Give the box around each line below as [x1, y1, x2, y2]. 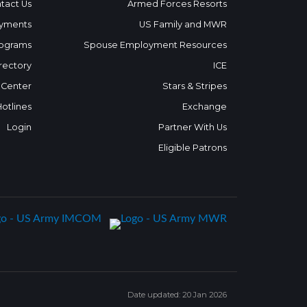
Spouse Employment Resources [84, 39, 227, 50]
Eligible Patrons [158, 142, 227, 153]
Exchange [182, 101, 227, 112]
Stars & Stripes [162, 80, 227, 91]
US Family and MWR [139, 19, 227, 29]
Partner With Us [158, 121, 227, 132]
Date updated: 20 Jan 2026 [127, 289, 227, 299]
